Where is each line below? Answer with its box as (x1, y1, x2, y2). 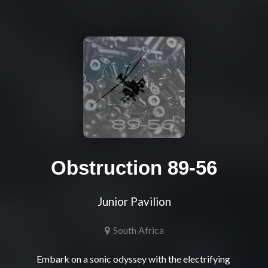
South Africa (112, 224, 164, 236)
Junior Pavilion (97, 195, 171, 209)
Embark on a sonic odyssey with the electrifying (36, 253, 230, 265)
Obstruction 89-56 (51, 157, 217, 179)
